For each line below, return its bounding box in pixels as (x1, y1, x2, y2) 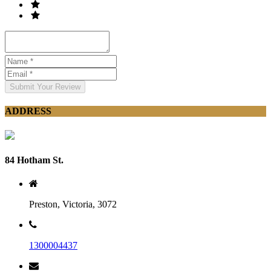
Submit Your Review (10, 82, 80, 92)
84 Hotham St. (5, 154, 64, 165)
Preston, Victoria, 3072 (29, 199, 117, 210)
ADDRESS (5, 106, 51, 117)
